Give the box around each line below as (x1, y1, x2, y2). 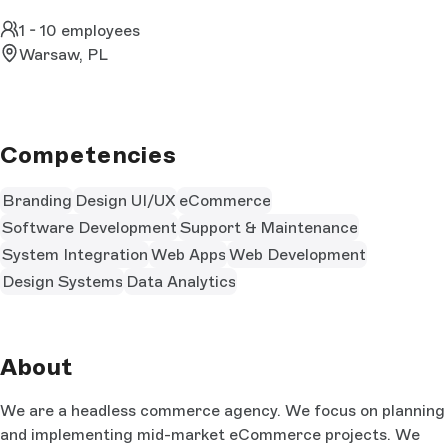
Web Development (228, 244, 366, 264)
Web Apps (150, 244, 226, 264)
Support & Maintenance (179, 217, 358, 237)
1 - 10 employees (19, 21, 141, 41)
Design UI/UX (74, 190, 176, 210)
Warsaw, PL (19, 45, 109, 65)
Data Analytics (125, 271, 236, 291)
